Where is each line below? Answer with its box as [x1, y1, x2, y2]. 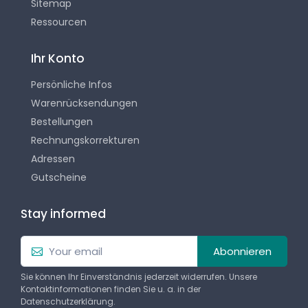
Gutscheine [31, 170, 87, 185]
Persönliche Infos [31, 78, 112, 92]
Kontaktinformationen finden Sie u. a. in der [21, 283, 201, 295]
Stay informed [21, 206, 106, 223]
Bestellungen [31, 115, 93, 129]
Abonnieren [213, 243, 272, 258]
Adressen [31, 152, 75, 166]
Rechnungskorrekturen [31, 133, 140, 148]
